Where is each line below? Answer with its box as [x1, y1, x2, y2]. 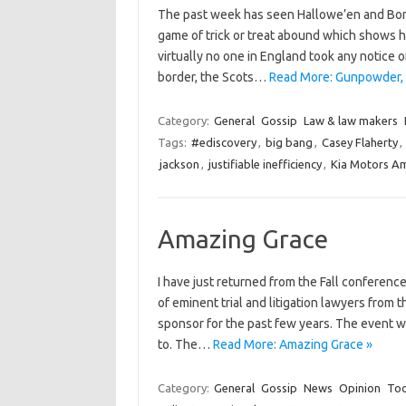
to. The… [157, 337, 213, 352]
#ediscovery [190, 136, 256, 149]
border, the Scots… [157, 70, 269, 84]
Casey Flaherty [321, 136, 398, 149]
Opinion [338, 382, 381, 394]
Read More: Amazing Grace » [212, 337, 372, 352]
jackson [159, 158, 199, 170]
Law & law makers [303, 114, 398, 127]
